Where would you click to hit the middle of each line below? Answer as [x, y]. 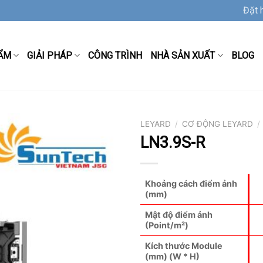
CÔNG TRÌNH [115, 55]
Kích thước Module [184, 245]
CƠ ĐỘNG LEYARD [218, 124]
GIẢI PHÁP [50, 55]
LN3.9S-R [173, 142]
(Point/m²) [167, 225]
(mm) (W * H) [172, 256]
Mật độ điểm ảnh [179, 214]
